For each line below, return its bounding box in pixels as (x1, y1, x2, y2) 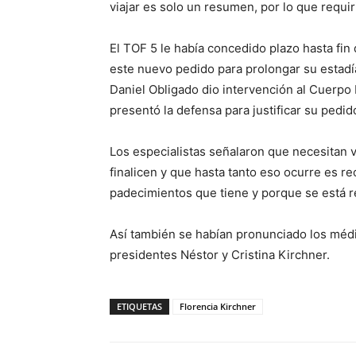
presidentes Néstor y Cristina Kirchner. (110, 247, 330, 262)
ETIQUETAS (117, 300, 162, 312)
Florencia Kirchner (180, 300, 256, 312)
